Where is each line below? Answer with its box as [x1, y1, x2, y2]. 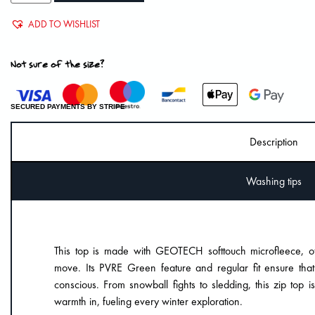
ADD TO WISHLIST [28, 17, 101, 30]
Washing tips [245, 174, 302, 189]
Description [249, 134, 298, 150]
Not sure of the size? [11, 56, 105, 71]
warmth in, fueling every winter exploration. [54, 294, 243, 309]
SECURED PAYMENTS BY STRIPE [11, 102, 126, 110]
